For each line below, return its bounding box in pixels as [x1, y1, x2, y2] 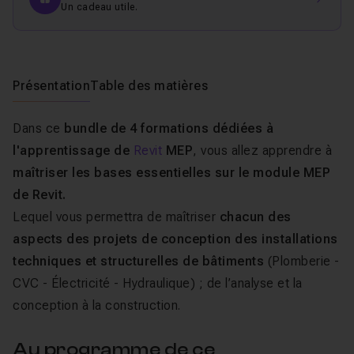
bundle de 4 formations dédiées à [64, 121, 273, 136]
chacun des [219, 209, 292, 224]
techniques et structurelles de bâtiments [13, 254, 264, 269]
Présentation [13, 78, 90, 93]
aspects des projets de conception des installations [13, 232, 338, 247]
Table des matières [90, 78, 208, 93]
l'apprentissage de [13, 143, 134, 158]
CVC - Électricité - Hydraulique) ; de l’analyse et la [13, 276, 303, 291]
